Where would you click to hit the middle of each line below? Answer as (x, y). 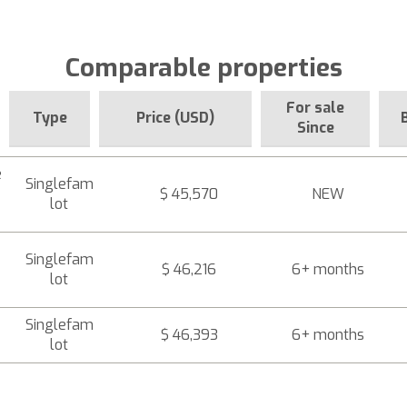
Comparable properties (203, 68)
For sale (315, 108)
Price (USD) (175, 118)
